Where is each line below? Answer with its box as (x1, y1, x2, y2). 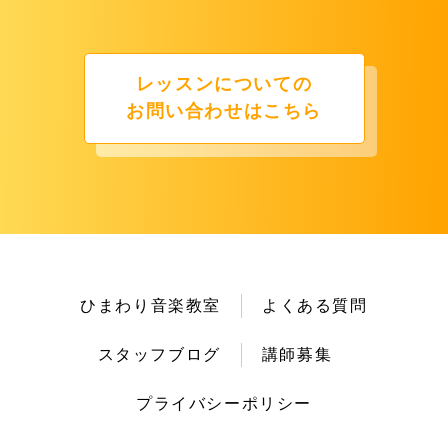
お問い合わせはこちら (126, 101, 322, 122)
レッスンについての (135, 74, 313, 95)
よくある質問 (262, 296, 368, 314)
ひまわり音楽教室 (80, 296, 222, 314)
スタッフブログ (97, 345, 221, 363)
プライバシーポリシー (136, 394, 312, 412)
